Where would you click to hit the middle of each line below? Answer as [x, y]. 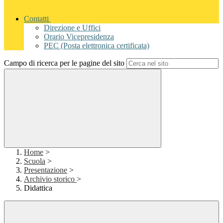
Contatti [36, 19]
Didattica [38, 188]
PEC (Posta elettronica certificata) [97, 46]
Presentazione [46, 170]
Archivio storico [50, 179]
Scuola [35, 161]
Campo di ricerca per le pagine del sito [64, 63]
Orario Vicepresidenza [79, 37]
